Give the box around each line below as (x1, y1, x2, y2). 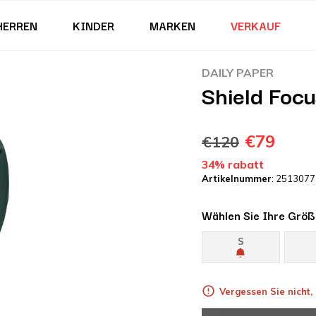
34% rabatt (202, 157, 264, 171)
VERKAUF (230, 17, 281, 34)
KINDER (72, 17, 114, 34)
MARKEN (149, 17, 195, 34)
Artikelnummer (202, 173, 272, 184)
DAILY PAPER (202, 66, 274, 80)
